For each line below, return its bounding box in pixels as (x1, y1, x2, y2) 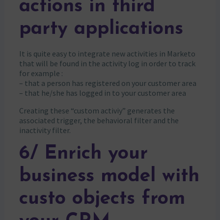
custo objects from (19, 189, 185, 209)
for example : (19, 68, 63, 78)
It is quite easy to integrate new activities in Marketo (19, 48, 195, 58)
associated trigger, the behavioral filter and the (19, 115, 179, 125)
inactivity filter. (19, 125, 71, 135)
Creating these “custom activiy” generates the (19, 105, 175, 115)
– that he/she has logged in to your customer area (19, 87, 186, 98)
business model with (19, 166, 199, 186)
